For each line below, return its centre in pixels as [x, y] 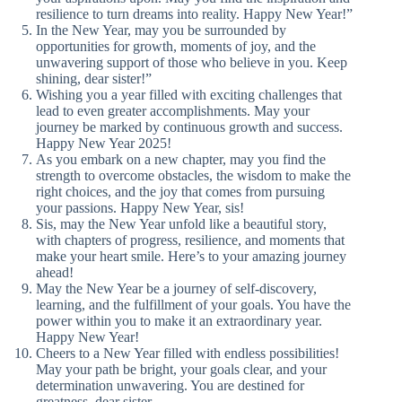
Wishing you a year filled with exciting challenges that [189, 95]
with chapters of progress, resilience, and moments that [190, 240]
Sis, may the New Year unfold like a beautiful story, [181, 224]
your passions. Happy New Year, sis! [140, 208]
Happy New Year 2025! [104, 144]
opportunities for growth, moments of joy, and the [176, 47]
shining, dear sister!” [94, 79]
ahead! [55, 273]
